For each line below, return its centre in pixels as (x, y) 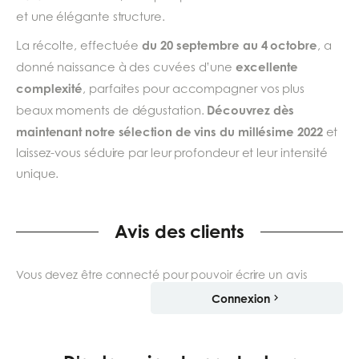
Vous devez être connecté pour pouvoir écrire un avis (161, 275)
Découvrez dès (251, 110)
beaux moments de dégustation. (112, 111)
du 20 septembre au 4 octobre (230, 45)
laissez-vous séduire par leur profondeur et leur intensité (172, 153)
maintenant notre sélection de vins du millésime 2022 (169, 132)
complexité (50, 89)
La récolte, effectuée (79, 46)
